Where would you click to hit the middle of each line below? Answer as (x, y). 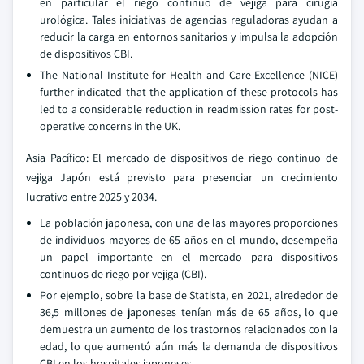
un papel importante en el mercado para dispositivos (189, 257)
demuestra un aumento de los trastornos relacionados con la (189, 329)
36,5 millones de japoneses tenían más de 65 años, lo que (189, 312)
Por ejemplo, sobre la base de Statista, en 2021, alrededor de (189, 295)
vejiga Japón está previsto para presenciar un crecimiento (182, 177)
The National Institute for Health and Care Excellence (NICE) (189, 75)
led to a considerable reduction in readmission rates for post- (189, 109)
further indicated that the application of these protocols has (189, 92)
